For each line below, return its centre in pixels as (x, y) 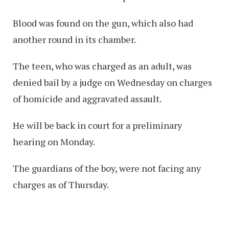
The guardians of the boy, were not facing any (107, 168)
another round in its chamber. (74, 39)
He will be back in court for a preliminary (97, 125)
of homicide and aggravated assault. (87, 98)
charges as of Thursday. (61, 184)
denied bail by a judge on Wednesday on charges (112, 82)
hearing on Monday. (54, 141)
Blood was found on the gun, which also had (103, 23)
